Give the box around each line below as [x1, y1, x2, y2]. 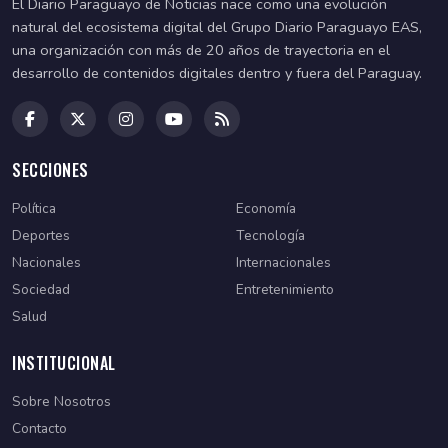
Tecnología [236, 226, 305, 245]
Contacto [12, 419, 67, 438]
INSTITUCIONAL [12, 351, 116, 375]
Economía [236, 199, 296, 218]
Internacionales [236, 253, 331, 272]
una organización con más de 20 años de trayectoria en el [12, 40, 390, 60]
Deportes [12, 226, 70, 245]
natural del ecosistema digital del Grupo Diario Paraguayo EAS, [12, 17, 422, 37]
